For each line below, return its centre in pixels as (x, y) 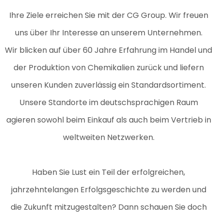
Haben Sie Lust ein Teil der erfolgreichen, (108, 172)
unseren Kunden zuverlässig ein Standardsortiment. (108, 85)
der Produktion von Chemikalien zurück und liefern (108, 68)
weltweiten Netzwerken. (108, 137)
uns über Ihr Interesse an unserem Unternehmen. (108, 33)
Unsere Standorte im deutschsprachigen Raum (108, 102)
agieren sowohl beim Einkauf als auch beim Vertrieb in (108, 120)
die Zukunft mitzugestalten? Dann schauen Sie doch (108, 207)
